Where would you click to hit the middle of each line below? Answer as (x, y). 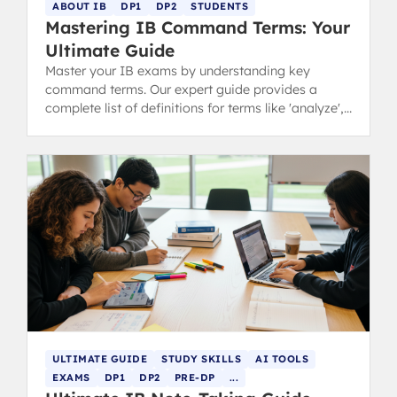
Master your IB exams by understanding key (178, 71)
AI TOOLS (282, 359)
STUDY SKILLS (201, 359)
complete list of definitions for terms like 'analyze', (195, 109)
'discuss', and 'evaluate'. (117, 127)
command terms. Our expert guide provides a (181, 90)
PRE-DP (195, 378)
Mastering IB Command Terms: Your (198, 28)
